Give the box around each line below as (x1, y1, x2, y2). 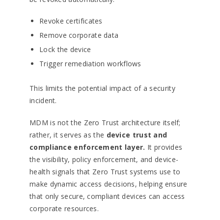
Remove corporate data (39, 30, 119, 40)
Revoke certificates (39, 16, 103, 26)
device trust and (106, 130, 167, 139)
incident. (29, 96, 57, 105)
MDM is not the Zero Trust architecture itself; (29, 118, 181, 127)
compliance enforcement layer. (29, 142, 145, 152)
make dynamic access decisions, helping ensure (29, 179, 188, 189)
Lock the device (39, 45, 91, 54)
